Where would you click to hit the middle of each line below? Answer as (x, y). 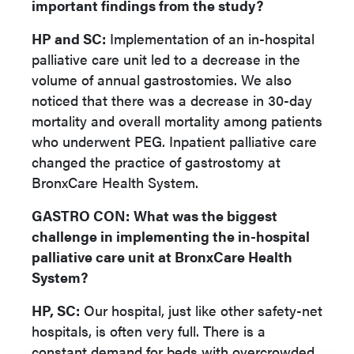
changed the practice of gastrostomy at (156, 162)
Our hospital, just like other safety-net (201, 310)
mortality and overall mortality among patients (177, 121)
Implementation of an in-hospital (210, 38)
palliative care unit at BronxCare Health (162, 256)
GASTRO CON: (81, 215)
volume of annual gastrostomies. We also (162, 79)
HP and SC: (69, 38)
